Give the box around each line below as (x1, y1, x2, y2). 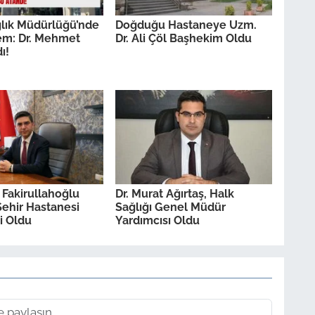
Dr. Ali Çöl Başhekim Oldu (115, 32, 252, 46)
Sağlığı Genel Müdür (115, 200, 226, 214)
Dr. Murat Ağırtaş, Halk (115, 187, 234, 201)
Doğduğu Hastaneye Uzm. (115, 18, 257, 32)
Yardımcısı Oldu (115, 214, 200, 228)
